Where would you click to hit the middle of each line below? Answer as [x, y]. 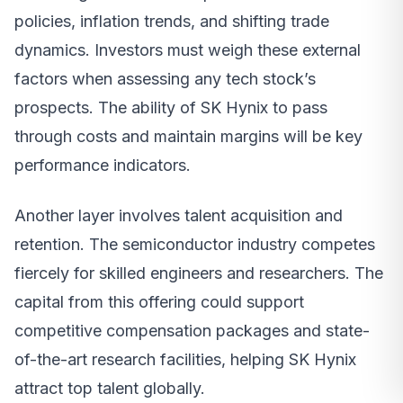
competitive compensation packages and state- [192, 331]
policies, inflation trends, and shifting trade [172, 22]
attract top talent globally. [110, 389]
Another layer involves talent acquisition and [179, 216]
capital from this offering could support [159, 302]
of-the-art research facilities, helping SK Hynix [185, 360]
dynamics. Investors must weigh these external [188, 50]
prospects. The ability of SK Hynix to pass [171, 108]
